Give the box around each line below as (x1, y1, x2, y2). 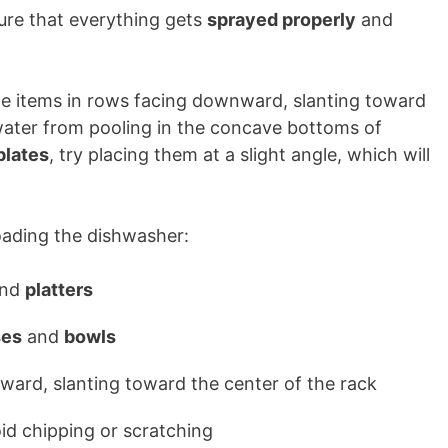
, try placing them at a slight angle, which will (49, 144, 430, 165)
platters (25, 279, 93, 300)
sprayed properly (207, 9, 356, 30)
